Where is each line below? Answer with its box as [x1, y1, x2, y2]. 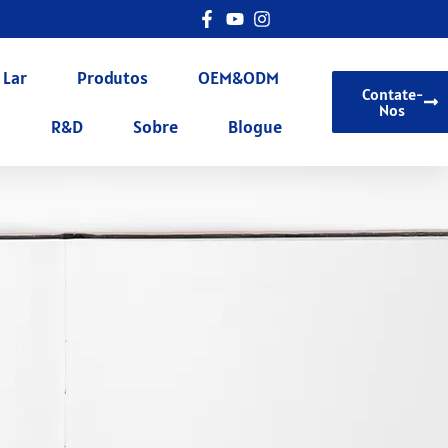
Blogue [227, 115, 282, 138]
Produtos [77, 66, 149, 89]
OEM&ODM [198, 66, 280, 89]
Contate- [361, 84, 423, 104]
